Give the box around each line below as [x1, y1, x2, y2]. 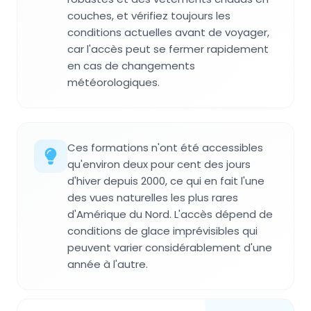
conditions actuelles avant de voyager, [67, 24, 269, 40]
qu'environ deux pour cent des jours [67, 156, 251, 171]
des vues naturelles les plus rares [67, 190, 238, 205]
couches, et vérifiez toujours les [67, 8, 230, 23]
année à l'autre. [67, 256, 148, 271]
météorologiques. [67, 74, 160, 90]
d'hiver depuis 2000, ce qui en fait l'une [67, 173, 264, 188]
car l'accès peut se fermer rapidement [67, 41, 269, 56]
